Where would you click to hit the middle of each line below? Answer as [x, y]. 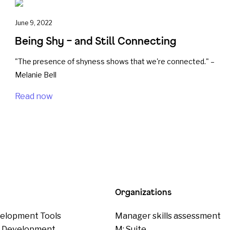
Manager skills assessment [168, 216]
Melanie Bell [35, 75]
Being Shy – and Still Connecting [95, 41]
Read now [34, 96]
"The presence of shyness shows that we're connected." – [114, 61]
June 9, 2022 [33, 23]
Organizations [143, 192]
